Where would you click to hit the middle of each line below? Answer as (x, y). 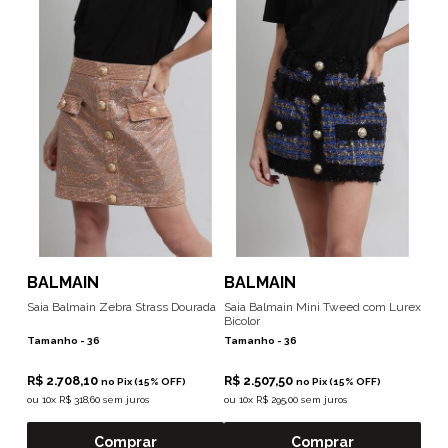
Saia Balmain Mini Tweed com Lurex (322, 307)
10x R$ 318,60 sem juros (95, 399)
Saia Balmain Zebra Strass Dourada (121, 307)
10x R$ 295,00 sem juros (293, 399)
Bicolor (242, 321)
